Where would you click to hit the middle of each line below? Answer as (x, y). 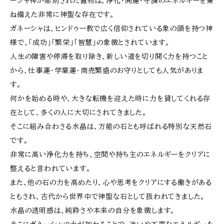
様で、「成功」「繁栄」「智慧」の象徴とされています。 (90, 42)
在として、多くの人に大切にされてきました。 (78, 112)
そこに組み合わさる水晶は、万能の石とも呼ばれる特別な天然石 (111, 126)
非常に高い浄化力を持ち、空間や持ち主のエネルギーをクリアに (110, 154)
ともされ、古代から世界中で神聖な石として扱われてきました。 (108, 196)
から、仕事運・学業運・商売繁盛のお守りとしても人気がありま (107, 70)
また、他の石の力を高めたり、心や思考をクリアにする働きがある (111, 182)
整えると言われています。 (50, 168)
